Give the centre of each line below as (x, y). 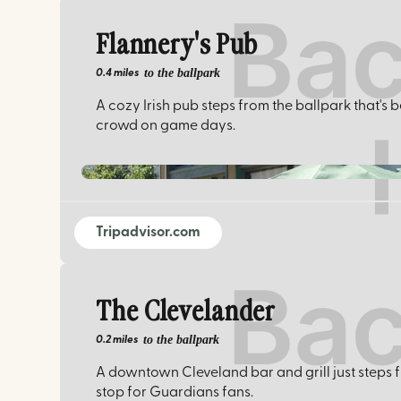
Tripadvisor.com (149, 232)
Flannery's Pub (177, 46)
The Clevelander (186, 312)
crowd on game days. (166, 126)
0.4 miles (118, 73)
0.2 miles (117, 340)
